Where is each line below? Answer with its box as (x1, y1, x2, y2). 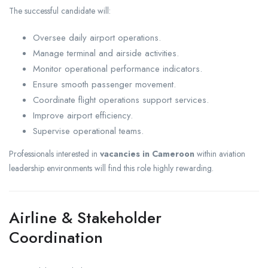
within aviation (194, 147, 245, 160)
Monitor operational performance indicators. (33, 62, 202, 75)
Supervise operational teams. (33, 124, 144, 138)
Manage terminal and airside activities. (33, 46, 179, 60)
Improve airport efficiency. (33, 108, 133, 122)
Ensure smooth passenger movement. (33, 77, 176, 91)
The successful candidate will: (9, 4, 111, 17)
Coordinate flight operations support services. (33, 93, 209, 106)
